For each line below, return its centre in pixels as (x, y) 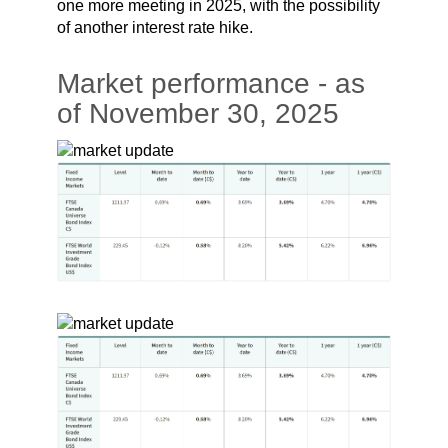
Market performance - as (210, 83)
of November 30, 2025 (197, 113)
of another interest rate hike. (154, 27)
